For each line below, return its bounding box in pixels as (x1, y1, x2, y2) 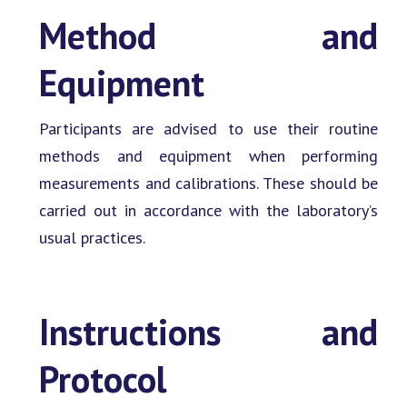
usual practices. (39, 227, 145, 249)
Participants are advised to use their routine (39, 118, 379, 140)
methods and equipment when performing (39, 145, 379, 167)
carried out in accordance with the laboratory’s (39, 200, 379, 222)
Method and (39, 12, 379, 60)
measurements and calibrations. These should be (39, 173, 379, 194)
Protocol (39, 354, 166, 402)
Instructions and (39, 307, 379, 355)
